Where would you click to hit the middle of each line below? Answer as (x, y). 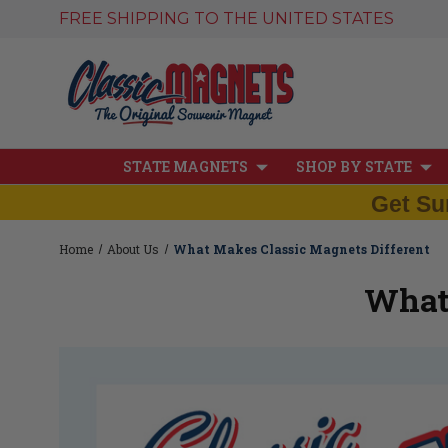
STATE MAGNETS (185, 166)
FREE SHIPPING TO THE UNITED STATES (226, 18)
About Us (133, 248)
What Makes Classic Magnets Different (302, 248)
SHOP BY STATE (354, 166)
